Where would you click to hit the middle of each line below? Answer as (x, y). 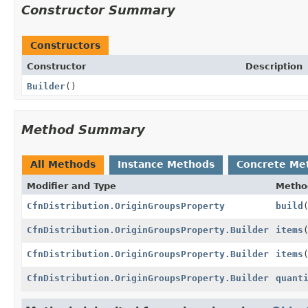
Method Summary (83, 129)
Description (274, 66)
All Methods (63, 164)
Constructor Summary (98, 10)
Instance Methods (166, 164)
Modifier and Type (71, 186)
